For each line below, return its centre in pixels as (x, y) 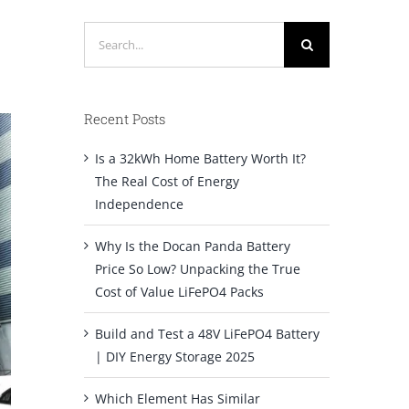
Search (104, 32)
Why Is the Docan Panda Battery (192, 246)
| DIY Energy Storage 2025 (174, 356)
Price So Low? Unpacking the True (197, 268)
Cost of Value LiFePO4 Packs (179, 291)
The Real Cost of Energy (167, 181)
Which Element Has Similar (177, 398)
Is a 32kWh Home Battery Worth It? (200, 158)
